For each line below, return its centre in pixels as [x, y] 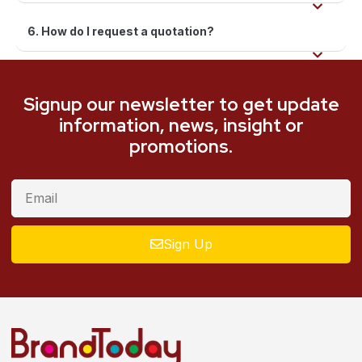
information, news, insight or [181, 125]
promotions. [181, 146]
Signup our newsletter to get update [181, 104]
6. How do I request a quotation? [121, 31]
